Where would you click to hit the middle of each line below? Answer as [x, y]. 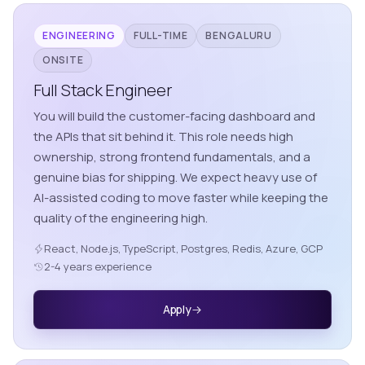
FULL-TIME [161, 36]
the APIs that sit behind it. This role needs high [163, 137]
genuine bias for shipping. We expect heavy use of [175, 178]
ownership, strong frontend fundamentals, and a [172, 157]
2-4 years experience [98, 267]
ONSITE [63, 60]
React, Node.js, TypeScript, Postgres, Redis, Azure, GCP [183, 249]
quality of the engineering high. [121, 218]
